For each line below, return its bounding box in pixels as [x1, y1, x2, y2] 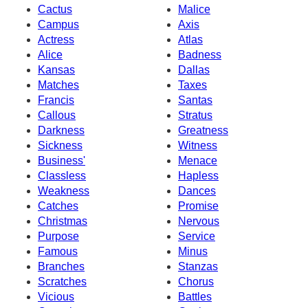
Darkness [38, 124, 85, 136]
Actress [38, 33, 74, 45]
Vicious [38, 290, 74, 302]
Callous [38, 109, 76, 121]
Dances [178, 184, 216, 197]
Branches [38, 260, 85, 272]
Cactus [38, 3, 72, 15]
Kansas [38, 63, 75, 76]
